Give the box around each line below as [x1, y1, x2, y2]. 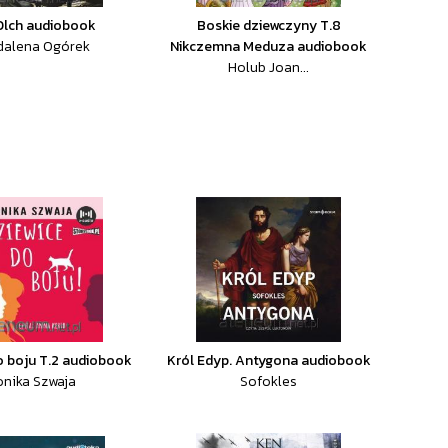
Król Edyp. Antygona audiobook [166, 350, 371, 371]
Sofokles [240, 371, 298, 392]
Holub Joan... [228, 57, 310, 78]
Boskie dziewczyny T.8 [196, 15, 341, 36]
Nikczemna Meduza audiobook [170, 36, 368, 57]
